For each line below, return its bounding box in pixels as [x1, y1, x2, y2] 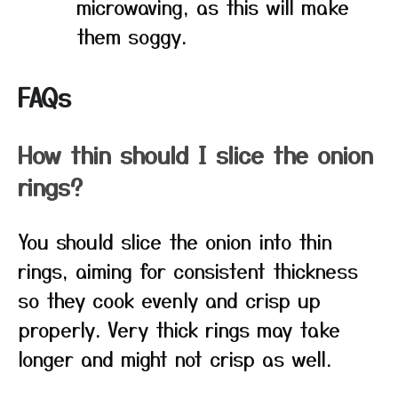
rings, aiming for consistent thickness [18, 256, 358, 284]
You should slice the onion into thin [18, 227, 332, 255]
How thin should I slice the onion [18, 138, 373, 171]
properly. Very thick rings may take [18, 314, 340, 343]
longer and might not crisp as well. [18, 344, 331, 372]
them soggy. [76, 21, 187, 50]
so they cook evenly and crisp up [18, 285, 321, 314]
